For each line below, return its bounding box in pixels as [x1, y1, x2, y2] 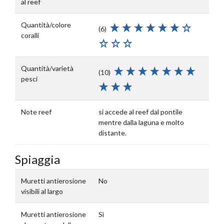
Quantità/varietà [21, 64, 73, 72]
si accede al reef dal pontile [98, 107, 182, 116]
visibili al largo [21, 187, 63, 195]
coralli [21, 31, 39, 39]
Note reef [21, 107, 51, 116]
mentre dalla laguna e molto [98, 118, 184, 126]
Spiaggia [15, 152, 60, 166]
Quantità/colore [21, 20, 71, 29]
